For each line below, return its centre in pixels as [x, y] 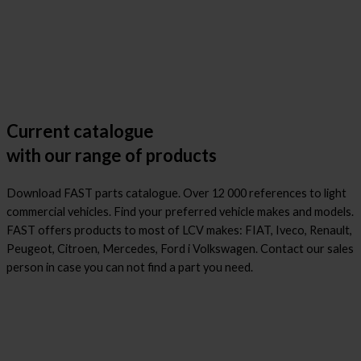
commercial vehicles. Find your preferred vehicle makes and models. [180, 212]
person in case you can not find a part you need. [130, 267]
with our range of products [112, 155]
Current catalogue [80, 131]
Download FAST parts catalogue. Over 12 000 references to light [176, 193]
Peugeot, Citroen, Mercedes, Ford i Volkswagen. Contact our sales [180, 249]
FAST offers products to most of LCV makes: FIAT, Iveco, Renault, [179, 230]
